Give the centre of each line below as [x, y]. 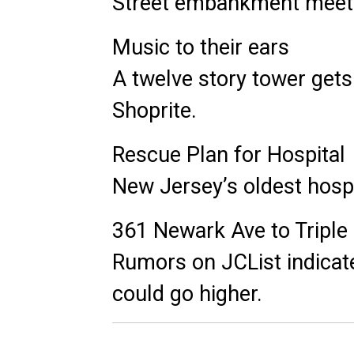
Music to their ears [201, 47]
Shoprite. [154, 111]
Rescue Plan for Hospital [229, 155]
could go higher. [187, 294]
